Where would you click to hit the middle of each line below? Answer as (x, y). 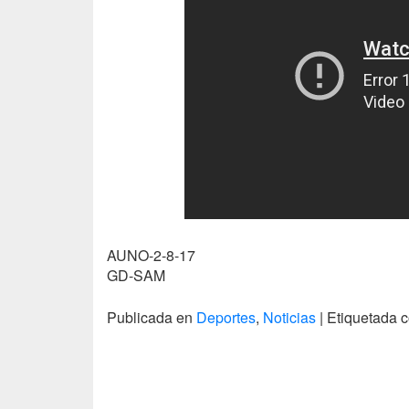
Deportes (226, 318)
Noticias (289, 318)
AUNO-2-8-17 (151, 256)
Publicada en (152, 318)
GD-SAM (136, 276)
